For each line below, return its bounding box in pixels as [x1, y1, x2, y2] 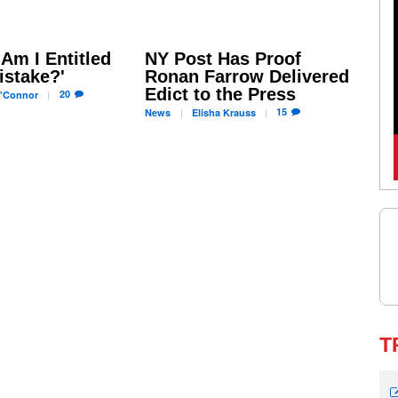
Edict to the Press [144, 84, 296, 104]
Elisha [191, 106, 220, 119]
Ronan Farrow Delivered [144, 67, 349, 86]
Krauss [219, 106, 256, 119]
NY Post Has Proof [144, 49, 301, 68]
